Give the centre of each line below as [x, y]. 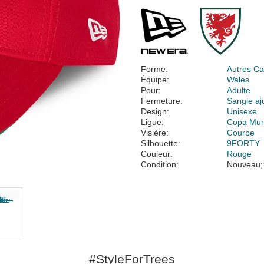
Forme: [154, 69]
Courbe [241, 133]
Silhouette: [161, 143]
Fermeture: [162, 101]
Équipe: [155, 80]
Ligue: [152, 122]
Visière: [155, 133]
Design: [155, 111]
